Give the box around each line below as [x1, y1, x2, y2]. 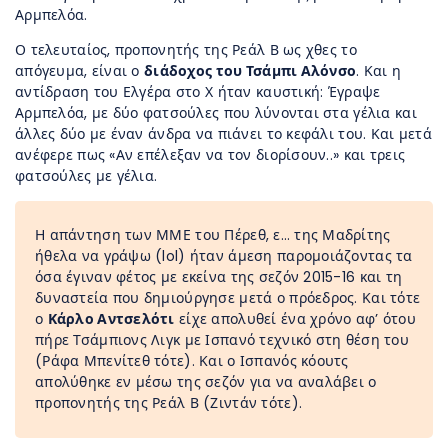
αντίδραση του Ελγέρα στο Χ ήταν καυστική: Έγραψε [15, 81, 381, 102]
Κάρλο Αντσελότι [47, 308, 175, 329]
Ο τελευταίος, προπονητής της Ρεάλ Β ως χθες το [15, 39, 357, 60]
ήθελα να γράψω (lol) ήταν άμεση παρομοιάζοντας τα [35, 245, 413, 266]
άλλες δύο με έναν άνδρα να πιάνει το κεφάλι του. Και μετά [15, 123, 432, 144]
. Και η [356, 60, 402, 81]
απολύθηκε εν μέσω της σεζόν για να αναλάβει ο [35, 371, 377, 392]
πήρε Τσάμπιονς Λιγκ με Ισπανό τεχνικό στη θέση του [35, 329, 409, 350]
